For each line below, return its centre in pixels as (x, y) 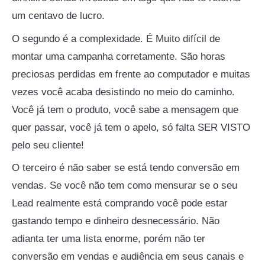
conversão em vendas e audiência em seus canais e (128, 257)
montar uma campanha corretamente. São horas (119, 56)
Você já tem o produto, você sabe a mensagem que (125, 109)
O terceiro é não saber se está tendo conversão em (126, 168)
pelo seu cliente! (48, 145)
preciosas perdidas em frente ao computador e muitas (131, 74)
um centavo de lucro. (58, 16)
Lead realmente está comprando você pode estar (120, 203)
